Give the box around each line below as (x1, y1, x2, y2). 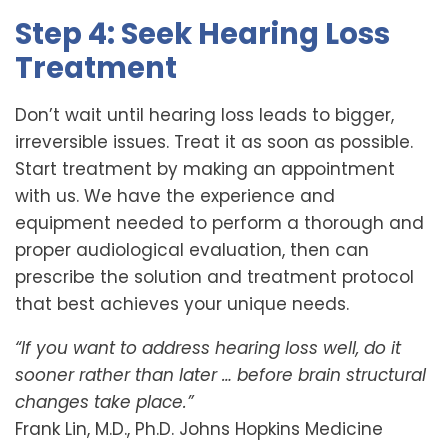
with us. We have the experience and (15, 184, 335, 208)
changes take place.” (15, 390, 193, 414)
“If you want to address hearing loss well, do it (15, 336, 401, 360)
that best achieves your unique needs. (15, 292, 349, 316)
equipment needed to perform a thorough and (15, 211, 424, 235)
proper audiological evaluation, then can (15, 238, 369, 262)
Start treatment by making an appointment (15, 157, 395, 181)
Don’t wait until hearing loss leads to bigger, (15, 103, 394, 127)
